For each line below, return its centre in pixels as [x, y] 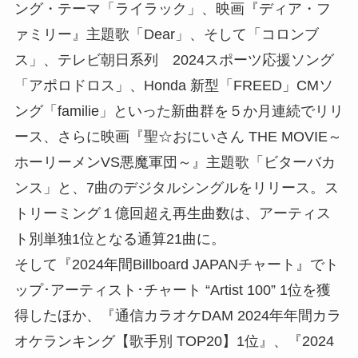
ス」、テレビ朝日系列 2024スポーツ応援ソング [174, 60]
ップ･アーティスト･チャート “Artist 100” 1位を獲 [172, 290]
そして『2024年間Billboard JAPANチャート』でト [176, 264]
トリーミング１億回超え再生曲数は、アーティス [172, 213]
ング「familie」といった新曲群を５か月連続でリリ [179, 111]
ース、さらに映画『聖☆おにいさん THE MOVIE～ [178, 136]
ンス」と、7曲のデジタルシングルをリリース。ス [176, 187]
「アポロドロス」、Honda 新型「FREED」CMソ [173, 85]
